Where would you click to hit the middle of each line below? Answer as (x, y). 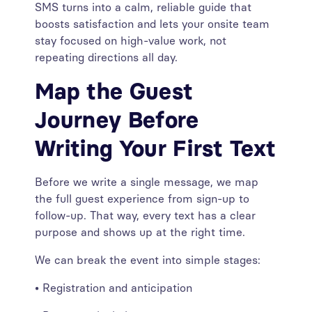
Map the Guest (114, 91)
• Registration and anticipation (117, 288)
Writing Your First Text (156, 148)
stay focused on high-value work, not (131, 41)
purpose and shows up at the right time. (140, 232)
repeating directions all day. (106, 57)
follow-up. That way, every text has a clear (145, 216)
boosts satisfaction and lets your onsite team (152, 24)
